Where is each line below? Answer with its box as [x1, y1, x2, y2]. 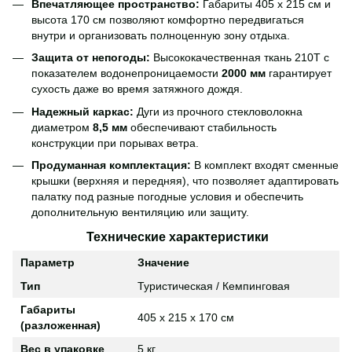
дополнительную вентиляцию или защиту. [31, 205, 249, 218]
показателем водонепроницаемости [31, 67, 222, 80]
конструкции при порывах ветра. [31, 136, 199, 149]
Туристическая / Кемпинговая [137, 279, 290, 292]
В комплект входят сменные [191, 158, 339, 171]
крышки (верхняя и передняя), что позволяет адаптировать [31, 174, 339, 187]
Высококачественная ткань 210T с [150, 51, 329, 64]
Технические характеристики [83, 229, 269, 244]
